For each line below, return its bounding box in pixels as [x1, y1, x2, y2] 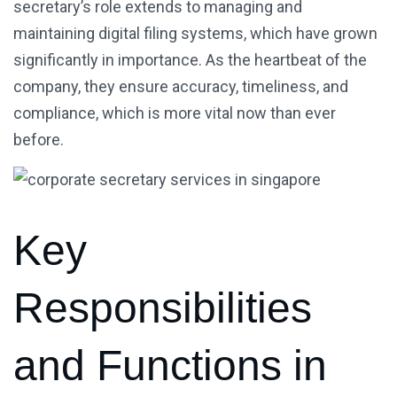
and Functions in [13, 342, 327, 390]
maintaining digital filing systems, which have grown [13, 24, 378, 43]
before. [13, 130, 64, 150]
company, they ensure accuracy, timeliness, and [13, 77, 348, 97]
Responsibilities [13, 284, 312, 332]
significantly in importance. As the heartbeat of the [13, 51, 367, 70]
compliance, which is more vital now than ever [13, 104, 336, 123]
